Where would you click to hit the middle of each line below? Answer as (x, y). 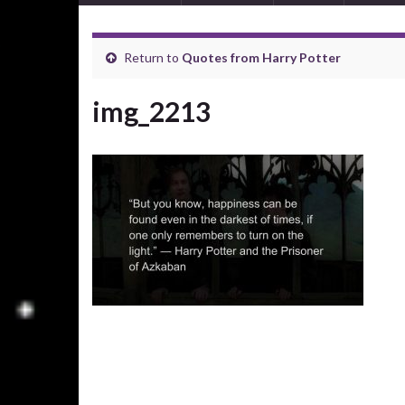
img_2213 (151, 111)
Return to (151, 57)
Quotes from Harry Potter (261, 57)
